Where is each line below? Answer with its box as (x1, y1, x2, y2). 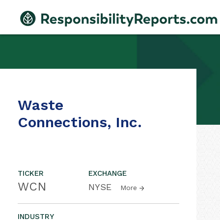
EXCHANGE (88, 169, 127, 178)
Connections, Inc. (18, 113, 142, 131)
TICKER (18, 169, 44, 178)
